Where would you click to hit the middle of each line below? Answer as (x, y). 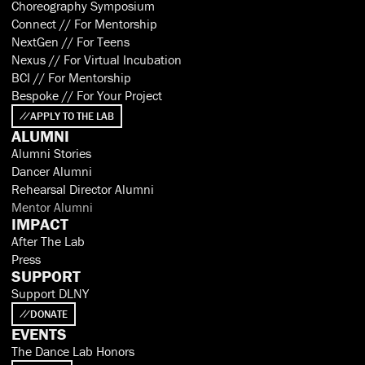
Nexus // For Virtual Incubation (97, 59)
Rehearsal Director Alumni (83, 189)
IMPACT (40, 223)
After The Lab (48, 241)
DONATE (49, 314)
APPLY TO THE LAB (72, 116)
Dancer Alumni (52, 171)
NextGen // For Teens (70, 41)
